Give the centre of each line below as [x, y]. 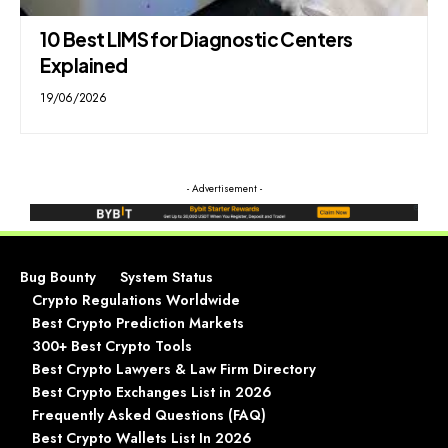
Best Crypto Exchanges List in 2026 [152, 392]
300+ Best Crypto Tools [112, 346]
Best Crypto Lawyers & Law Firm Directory [174, 369]
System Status [166, 277]
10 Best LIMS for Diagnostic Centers [196, 39]
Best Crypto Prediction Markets [138, 323]
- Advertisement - [224, 188]
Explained [84, 65]
